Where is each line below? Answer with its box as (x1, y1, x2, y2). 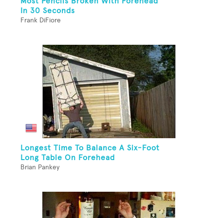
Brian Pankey (20, 163, 59, 171)
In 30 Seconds (20, 6, 75, 15)
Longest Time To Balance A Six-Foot (20, 144, 160, 152)
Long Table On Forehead (20, 153, 115, 162)
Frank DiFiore (20, 17, 61, 24)
